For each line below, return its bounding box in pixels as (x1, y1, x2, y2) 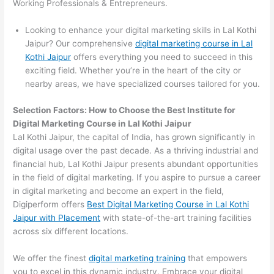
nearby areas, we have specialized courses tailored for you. (25, 79, 261, 89)
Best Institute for (167, 105, 236, 115)
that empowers (185, 253, 248, 263)
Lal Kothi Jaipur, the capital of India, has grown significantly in (13, 131, 256, 142)
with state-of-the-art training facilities (100, 212, 252, 223)
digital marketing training (89, 253, 186, 263)
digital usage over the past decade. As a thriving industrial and (13, 145, 259, 155)
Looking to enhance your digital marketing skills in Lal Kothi (25, 25, 257, 35)
